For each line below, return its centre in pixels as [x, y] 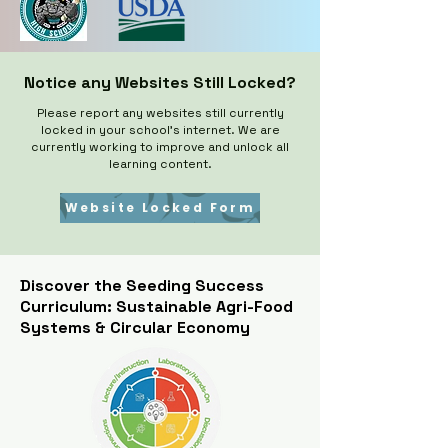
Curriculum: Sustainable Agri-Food [156, 306]
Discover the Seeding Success [142, 285]
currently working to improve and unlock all [160, 147]
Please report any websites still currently [160, 113]
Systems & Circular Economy [135, 327]
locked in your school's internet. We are [160, 130]
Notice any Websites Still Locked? [160, 82]
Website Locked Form [160, 207]
